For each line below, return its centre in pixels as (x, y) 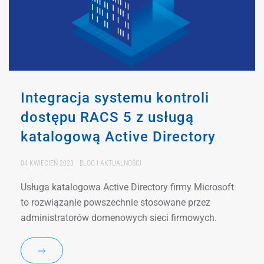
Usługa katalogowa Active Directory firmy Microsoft (127, 187)
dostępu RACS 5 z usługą (107, 117)
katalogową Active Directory (118, 136)
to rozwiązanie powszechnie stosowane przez (115, 202)
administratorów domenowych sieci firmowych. (119, 217)
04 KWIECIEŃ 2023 (47, 163)
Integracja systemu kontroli (115, 98)
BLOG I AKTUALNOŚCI (110, 163)
